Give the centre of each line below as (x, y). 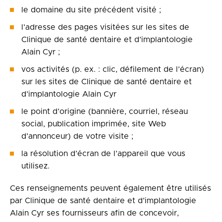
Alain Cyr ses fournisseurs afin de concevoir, (94, 213)
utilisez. (35, 166)
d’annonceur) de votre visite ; (77, 136)
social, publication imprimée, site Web (94, 124)
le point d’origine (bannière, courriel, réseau (105, 111)
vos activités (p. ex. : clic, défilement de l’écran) (113, 69)
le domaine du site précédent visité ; (91, 10)
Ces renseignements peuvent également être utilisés (111, 188)
